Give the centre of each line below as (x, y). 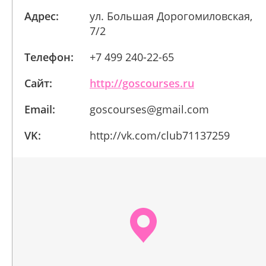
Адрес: (42, 16)
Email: (40, 109)
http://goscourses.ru (142, 83)
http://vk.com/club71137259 (160, 135)
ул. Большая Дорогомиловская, (171, 16)
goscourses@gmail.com (149, 109)
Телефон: (49, 57)
